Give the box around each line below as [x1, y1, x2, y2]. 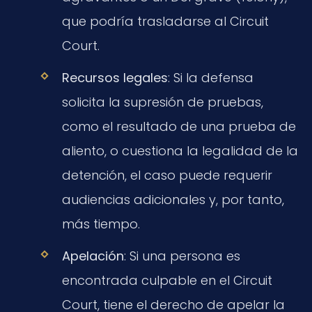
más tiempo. [61, 214, 140, 233]
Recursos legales [61, 68, 168, 86]
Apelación [61, 247, 124, 265]
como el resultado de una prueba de [61, 117, 296, 135]
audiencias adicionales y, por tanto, [61, 190, 284, 208]
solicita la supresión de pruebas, [61, 93, 263, 111]
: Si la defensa [167, 68, 253, 86]
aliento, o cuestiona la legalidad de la [61, 141, 298, 159]
